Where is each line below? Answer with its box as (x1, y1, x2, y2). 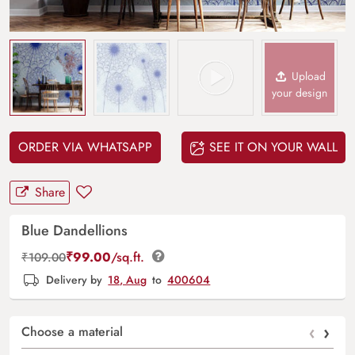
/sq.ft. (111, 247, 148, 266)
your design (272, 84, 327, 101)
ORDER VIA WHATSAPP (18, 137, 152, 156)
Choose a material (21, 322, 123, 341)
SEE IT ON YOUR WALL (205, 137, 338, 156)
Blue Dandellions (21, 219, 128, 241)
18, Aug (108, 272, 147, 288)
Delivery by (43, 272, 106, 288)
